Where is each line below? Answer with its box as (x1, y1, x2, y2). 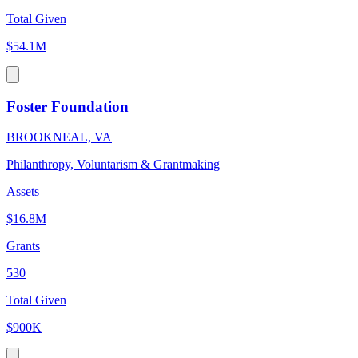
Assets (6, 185, 39, 199)
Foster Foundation (6, 97, 129, 115)
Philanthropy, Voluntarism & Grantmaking (6, 157, 220, 172)
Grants (6, 239, 40, 253)
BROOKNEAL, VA (6, 130, 112, 145)
